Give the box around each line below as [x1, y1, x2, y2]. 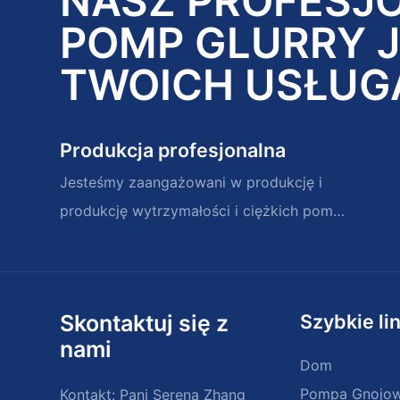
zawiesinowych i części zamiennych [60, 229, 304, 248]
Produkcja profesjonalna [60, 137, 287, 162]
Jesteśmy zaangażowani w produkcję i [60, 172, 323, 191]
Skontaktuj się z [60, 310, 229, 337]
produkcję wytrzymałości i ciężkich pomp [60, 201, 343, 220]
